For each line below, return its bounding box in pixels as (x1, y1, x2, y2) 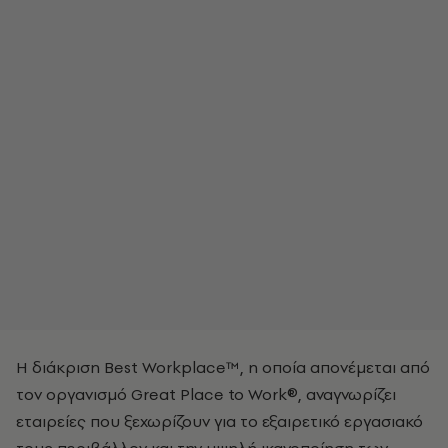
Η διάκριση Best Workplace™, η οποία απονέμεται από (16, 356, 430, 378)
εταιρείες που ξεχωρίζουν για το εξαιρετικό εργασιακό (16, 410, 423, 432)
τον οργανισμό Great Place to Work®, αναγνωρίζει (16, 383, 396, 405)
